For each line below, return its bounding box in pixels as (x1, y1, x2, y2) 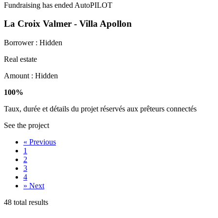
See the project (4, 121, 49, 130)
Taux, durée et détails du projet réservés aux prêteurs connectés (4, 105, 197, 113)
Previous (29, 138, 56, 146)
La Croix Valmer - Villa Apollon (4, 18, 132, 29)
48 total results (4, 198, 48, 207)
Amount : (4, 72, 35, 80)
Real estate (4, 55, 37, 64)
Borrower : (4, 38, 39, 47)
